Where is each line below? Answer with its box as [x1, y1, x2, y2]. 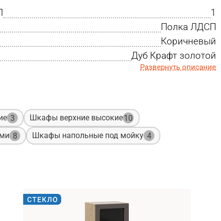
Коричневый [161, 35, 216, 47]
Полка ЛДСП [161, 21, 216, 33]
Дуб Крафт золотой [131, 49, 216, 61]
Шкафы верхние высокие [30, 113, 123, 123]
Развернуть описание [140, 62, 216, 72]
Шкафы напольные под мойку [32, 131, 144, 141]
